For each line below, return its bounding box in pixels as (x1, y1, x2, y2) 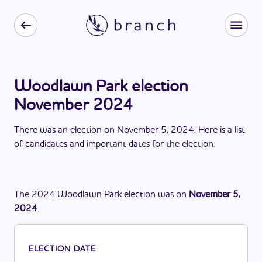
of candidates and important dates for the (14, 140, 182, 149)
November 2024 (14, 98, 133, 114)
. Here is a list (194, 126, 245, 135)
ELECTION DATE (29, 245, 96, 253)
